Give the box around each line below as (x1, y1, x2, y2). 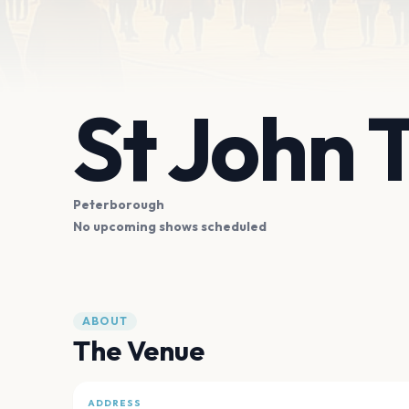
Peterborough (73, 196, 164, 214)
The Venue (73, 333, 204, 369)
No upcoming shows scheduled (73, 218, 267, 236)
